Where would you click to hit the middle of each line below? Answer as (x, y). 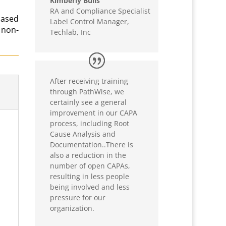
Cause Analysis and (83, 134)
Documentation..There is (92, 144)
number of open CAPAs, (90, 165)
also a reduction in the (88, 155)
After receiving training (89, 81)
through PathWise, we (87, 91)
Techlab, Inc (71, 32)
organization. (72, 208)
